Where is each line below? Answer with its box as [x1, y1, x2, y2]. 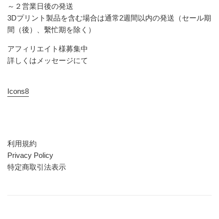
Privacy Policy [7, 151, 53, 160]
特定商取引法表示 [7, 163, 66, 172]
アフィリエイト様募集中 [7, 44, 88, 53]
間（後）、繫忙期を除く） [7, 25, 95, 34]
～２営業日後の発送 [7, 2, 73, 11]
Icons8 [7, 87, 29, 96]
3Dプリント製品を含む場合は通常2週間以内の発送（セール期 [7, 14, 211, 22]
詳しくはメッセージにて [7, 56, 88, 65]
